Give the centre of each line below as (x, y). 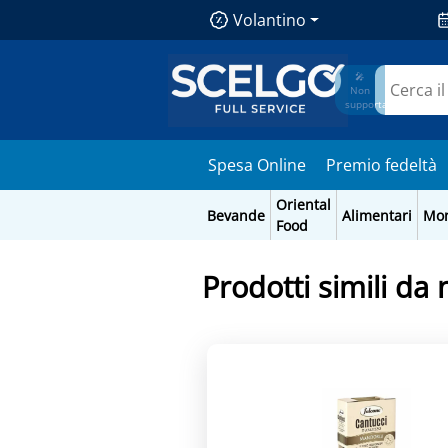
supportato (372, 104)
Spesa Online (257, 165)
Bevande (235, 215)
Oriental (303, 204)
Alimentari (376, 215)
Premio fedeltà (382, 165)
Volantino (269, 20)
